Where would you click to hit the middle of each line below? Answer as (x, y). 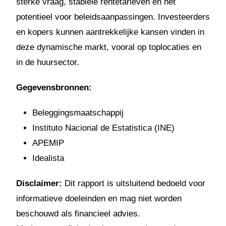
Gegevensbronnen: (54, 87)
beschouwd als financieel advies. (78, 213)
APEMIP (48, 143)
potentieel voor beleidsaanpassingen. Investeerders (113, 17)
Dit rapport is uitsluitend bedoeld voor (134, 183)
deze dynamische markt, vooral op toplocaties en (109, 47)
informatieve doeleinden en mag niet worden (99, 198)
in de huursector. (48, 62)
